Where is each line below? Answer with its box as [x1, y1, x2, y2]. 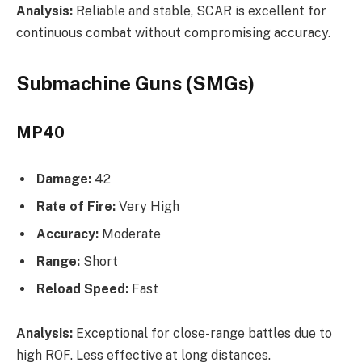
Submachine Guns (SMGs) [16, 72, 255, 95]
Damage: [36, 170, 91, 187]
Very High [116, 198, 179, 214]
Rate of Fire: [36, 198, 116, 214]
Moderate [99, 225, 161, 242]
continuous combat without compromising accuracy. [16, 24, 330, 40]
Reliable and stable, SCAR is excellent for [73, 2, 326, 19]
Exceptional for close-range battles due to [73, 326, 332, 342]
